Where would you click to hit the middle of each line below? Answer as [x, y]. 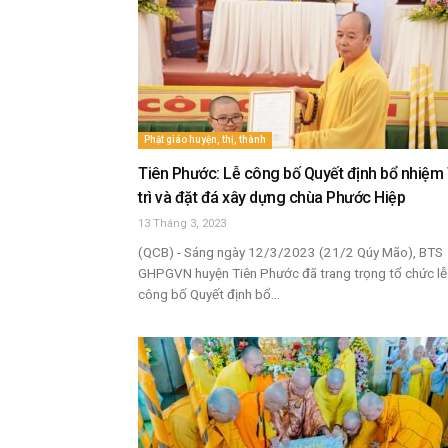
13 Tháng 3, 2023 [182, 223]
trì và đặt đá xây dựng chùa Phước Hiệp [271, 197]
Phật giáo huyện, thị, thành [205, 139]
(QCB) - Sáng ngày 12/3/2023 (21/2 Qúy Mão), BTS [290, 252]
